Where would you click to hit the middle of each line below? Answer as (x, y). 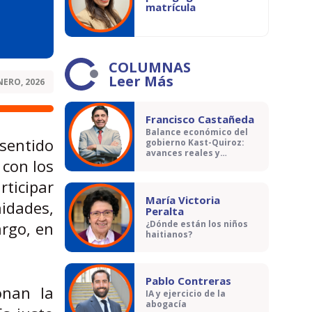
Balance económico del (197, 132)
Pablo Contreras (188, 281)
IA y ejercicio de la (186, 294)
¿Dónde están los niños (197, 224)
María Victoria (183, 200)
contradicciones (182, 164)
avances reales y (183, 153)
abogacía (166, 304)
